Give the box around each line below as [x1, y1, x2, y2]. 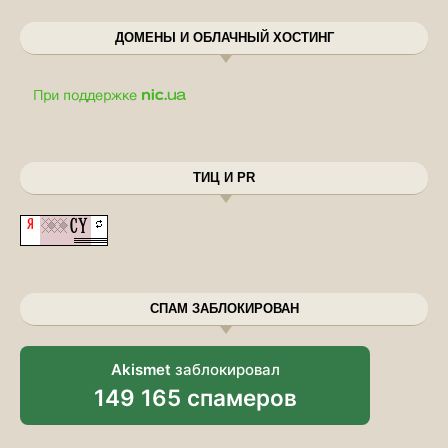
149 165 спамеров [93, 383, 297, 411]
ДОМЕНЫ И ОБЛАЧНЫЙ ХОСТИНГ [114, 29, 334, 45]
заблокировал [170, 359, 280, 379]
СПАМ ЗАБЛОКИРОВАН [149, 300, 299, 316]
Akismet [110, 359, 171, 379]
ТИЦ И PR [193, 169, 255, 185]
